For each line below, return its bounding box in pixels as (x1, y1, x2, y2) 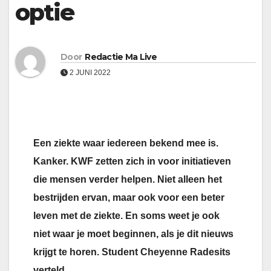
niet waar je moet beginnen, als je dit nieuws (33, 229, 233, 240)
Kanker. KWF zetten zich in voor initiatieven (33, 156, 231, 167)
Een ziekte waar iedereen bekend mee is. (33, 138, 218, 149)
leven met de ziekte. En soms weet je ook (33, 211, 220, 221)
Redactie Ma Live (85, 51, 157, 62)
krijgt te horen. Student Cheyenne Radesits (33, 247, 230, 258)
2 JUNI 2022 (68, 68, 111, 77)
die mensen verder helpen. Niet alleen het (33, 174, 222, 185)
